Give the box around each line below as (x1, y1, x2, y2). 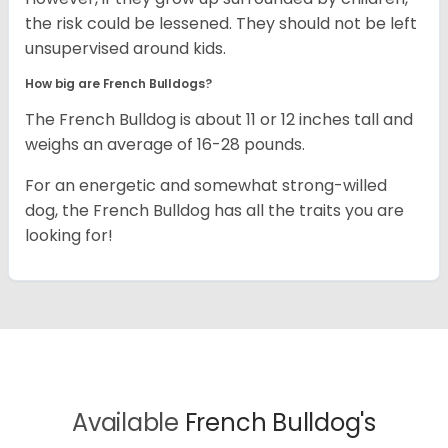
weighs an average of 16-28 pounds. (25, 132, 309, 156)
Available (72, 405, 185, 439)
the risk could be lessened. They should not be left (25, 11, 417, 35)
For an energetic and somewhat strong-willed (25, 173, 387, 197)
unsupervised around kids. (25, 36, 230, 60)
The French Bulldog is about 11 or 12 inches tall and (25, 107, 413, 131)
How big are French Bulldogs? (25, 74, 215, 92)
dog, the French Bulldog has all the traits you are (25, 198, 404, 222)
